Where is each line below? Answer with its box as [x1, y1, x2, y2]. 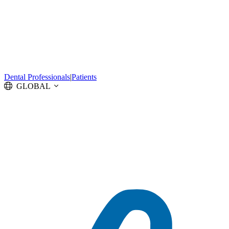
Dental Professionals [4, 73, 70, 82]
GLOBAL [16, 82, 51, 91]
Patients [72, 73, 97, 82]
